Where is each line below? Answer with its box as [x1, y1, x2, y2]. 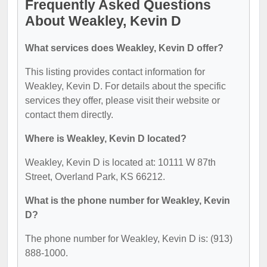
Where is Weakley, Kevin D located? [25, 133, 187, 144]
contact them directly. [25, 110, 113, 120]
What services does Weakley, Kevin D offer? [25, 43, 223, 53]
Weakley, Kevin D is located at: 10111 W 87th [25, 157, 216, 167]
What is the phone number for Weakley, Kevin [25, 195, 230, 206]
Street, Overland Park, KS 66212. [25, 172, 165, 182]
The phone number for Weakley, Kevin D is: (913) [25, 234, 232, 244]
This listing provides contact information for [25, 67, 205, 77]
